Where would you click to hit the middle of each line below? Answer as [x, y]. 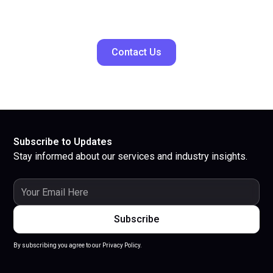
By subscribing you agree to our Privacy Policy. [78, 246]
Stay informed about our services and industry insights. [131, 157]
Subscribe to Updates [63, 142]
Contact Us [136, 52]
